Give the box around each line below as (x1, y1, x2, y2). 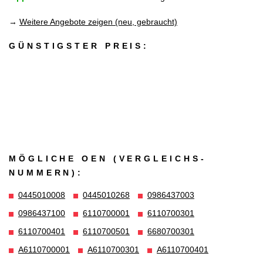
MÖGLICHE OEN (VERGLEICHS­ (9, 153, 204, 163)
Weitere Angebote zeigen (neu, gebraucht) (19, 16, 177, 26)
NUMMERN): (9, 167, 84, 177)
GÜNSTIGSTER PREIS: (9, 41, 150, 51)
